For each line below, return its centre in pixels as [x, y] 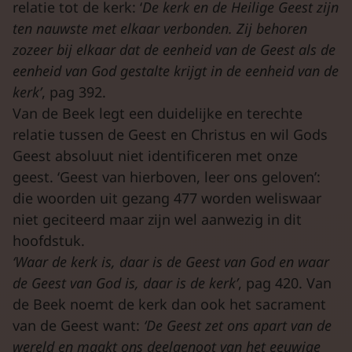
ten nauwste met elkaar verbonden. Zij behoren [160, 28]
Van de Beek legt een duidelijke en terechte [158, 113]
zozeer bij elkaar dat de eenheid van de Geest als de [174, 49]
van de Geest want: [78, 325]
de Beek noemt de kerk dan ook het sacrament [169, 304]
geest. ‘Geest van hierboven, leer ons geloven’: [167, 176]
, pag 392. [74, 92]
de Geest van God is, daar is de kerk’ [125, 282]
